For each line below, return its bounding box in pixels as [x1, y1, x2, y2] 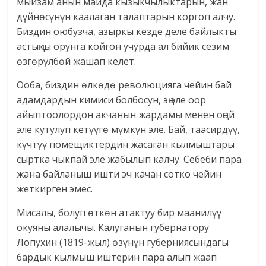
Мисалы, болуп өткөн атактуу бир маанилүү [17, 206, 222, 220]
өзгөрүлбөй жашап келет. [17, 55, 137, 68]
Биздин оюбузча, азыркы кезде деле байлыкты [17, 25, 237, 39]
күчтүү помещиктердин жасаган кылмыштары [17, 138, 235, 151]
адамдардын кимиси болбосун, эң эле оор [17, 93, 207, 107]
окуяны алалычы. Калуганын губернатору [17, 221, 210, 235]
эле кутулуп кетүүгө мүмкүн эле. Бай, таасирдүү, [17, 123, 240, 137]
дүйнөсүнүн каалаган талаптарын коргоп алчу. [17, 10, 236, 24]
